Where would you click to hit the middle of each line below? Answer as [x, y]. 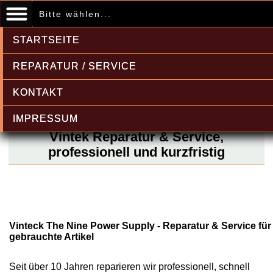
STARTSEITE [46, 40]
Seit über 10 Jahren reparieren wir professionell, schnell [129, 267]
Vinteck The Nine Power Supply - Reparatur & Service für [140, 226]
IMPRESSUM [45, 119]
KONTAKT [38, 92]
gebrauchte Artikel [51, 237]
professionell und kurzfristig [136, 152]
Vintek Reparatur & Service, [136, 137]
